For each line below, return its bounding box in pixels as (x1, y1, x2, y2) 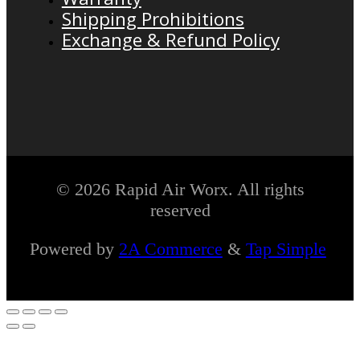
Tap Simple (245, 238, 326, 259)
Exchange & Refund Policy (61, 27, 280, 52)
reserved (149, 199, 211, 220)
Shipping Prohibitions (61, 6, 244, 31)
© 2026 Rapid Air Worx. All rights (55, 178, 305, 199)
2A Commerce (118, 238, 223, 259)
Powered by (29, 238, 119, 259)
